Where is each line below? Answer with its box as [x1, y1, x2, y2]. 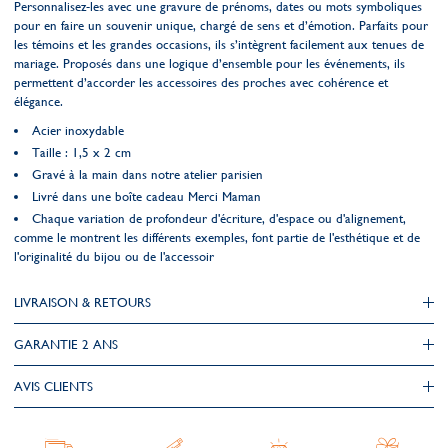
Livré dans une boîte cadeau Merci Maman [32, 189, 261, 204]
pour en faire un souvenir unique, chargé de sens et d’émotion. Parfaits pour [14, 18, 428, 33]
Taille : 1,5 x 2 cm [32, 145, 131, 160]
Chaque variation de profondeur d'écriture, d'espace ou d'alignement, [32, 211, 406, 226]
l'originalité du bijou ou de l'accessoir [14, 249, 214, 264]
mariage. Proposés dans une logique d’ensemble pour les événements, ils [14, 56, 405, 71]
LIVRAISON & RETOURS [14, 295, 151, 310]
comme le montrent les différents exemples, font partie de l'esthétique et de [14, 230, 420, 245]
